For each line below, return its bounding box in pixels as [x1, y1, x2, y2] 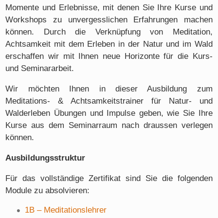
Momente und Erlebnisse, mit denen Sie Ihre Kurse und [5, 3, 213, 13]
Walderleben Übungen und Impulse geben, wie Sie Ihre [5, 108, 213, 118]
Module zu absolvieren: [5, 185, 90, 195]
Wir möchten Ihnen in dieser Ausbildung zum [5, 84, 213, 93]
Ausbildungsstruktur [5, 153, 86, 163]
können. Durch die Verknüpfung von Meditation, [5, 27, 213, 37]
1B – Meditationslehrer [25, 205, 107, 215]
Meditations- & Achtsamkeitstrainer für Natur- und [5, 96, 213, 106]
